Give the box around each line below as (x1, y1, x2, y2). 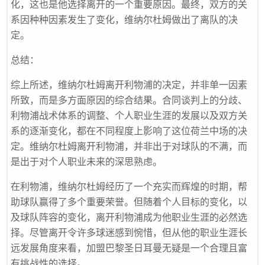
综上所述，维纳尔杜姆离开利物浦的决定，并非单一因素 (11, 79, 247, 91)
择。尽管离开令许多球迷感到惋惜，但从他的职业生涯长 (11, 227, 247, 238)
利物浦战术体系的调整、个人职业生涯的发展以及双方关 (11, 109, 247, 121)
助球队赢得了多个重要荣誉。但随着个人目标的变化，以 (11, 196, 247, 208)
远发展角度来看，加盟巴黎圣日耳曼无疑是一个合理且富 (11, 242, 247, 254)
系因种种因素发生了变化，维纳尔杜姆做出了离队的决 (11, 14, 238, 25)
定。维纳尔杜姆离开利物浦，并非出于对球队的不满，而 (11, 140, 247, 152)
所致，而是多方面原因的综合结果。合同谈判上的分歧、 (11, 94, 247, 106)
